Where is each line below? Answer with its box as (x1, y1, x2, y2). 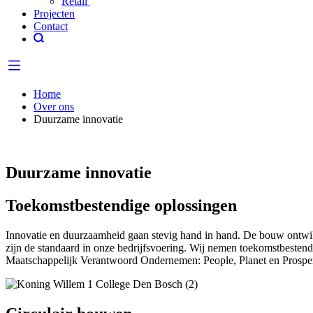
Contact (34, 20, 68, 32)
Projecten (34, 7, 75, 20)
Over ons (34, 100, 74, 112)
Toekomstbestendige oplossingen (6, 196, 237, 214)
